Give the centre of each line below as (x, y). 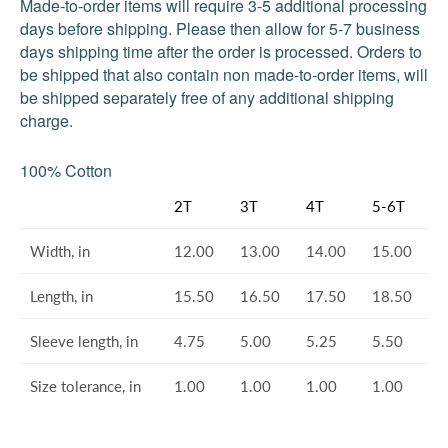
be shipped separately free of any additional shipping (207, 97)
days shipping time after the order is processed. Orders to (221, 51)
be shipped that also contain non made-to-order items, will (224, 74)
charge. (46, 120)
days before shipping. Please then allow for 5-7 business (220, 28)
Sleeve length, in (84, 341)
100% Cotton (66, 170)
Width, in (60, 251)
